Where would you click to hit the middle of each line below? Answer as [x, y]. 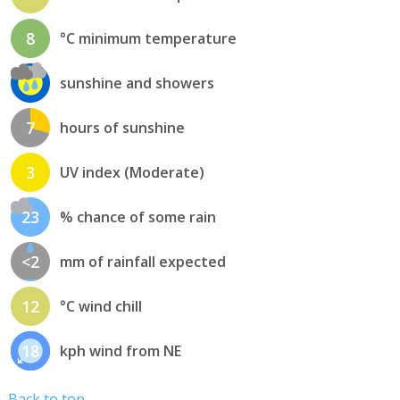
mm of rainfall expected [142, 262]
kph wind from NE [120, 351]
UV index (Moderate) [132, 173]
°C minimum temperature [148, 39]
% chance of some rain [137, 217]
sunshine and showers [137, 83]
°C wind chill [100, 307]
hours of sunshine [122, 128]
